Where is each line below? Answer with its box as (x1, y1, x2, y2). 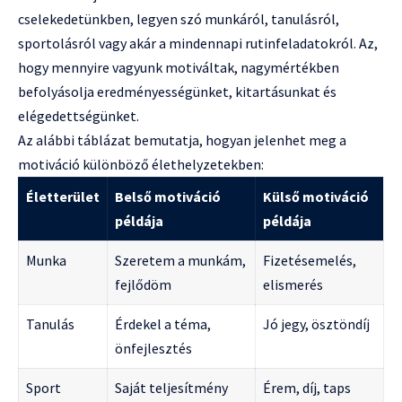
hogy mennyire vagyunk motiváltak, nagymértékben (18, 58, 339, 77)
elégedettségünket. (18, 107, 139, 126)
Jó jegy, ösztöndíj (263, 315, 370, 334)
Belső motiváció (115, 188, 221, 206)
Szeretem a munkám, (115, 251, 246, 270)
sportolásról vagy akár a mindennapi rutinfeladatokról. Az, (18, 34, 378, 53)
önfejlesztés (115, 339, 192, 358)
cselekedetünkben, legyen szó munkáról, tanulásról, (18, 10, 339, 29)
